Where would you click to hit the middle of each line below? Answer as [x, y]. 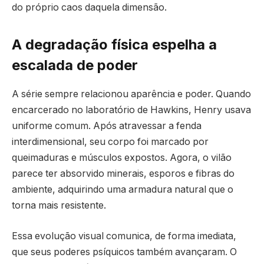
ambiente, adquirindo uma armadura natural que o [123, 190]
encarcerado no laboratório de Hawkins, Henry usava [131, 110]
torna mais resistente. [59, 206]
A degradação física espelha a [114, 45]
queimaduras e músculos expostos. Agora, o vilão [122, 158]
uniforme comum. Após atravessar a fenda [107, 126]
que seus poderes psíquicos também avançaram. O [124, 252]
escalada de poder [75, 65]
